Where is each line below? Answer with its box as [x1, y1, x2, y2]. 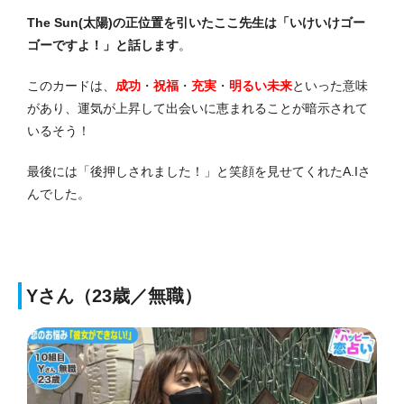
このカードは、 [27, 78, 115, 94]
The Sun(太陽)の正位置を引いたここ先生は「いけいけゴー [27, 15, 365, 31]
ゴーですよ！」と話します [27, 38, 179, 53]
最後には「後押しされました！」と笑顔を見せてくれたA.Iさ [27, 164, 371, 179]
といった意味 [292, 78, 368, 94]
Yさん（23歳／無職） [26, 286, 202, 307]
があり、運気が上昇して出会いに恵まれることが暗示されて [27, 101, 368, 116]
